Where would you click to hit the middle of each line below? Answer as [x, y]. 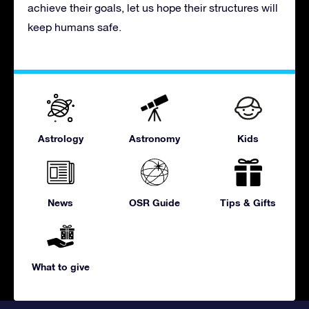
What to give [60, 266]
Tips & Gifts [248, 202]
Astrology [60, 138]
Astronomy [154, 138]
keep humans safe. [74, 27]
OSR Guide [154, 202]
